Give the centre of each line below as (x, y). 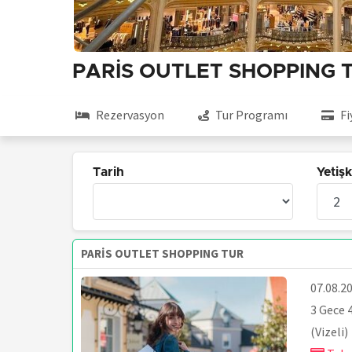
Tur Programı (251, 115)
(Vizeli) (329, 332)
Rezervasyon (130, 115)
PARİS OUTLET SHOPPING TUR (162, 253)
